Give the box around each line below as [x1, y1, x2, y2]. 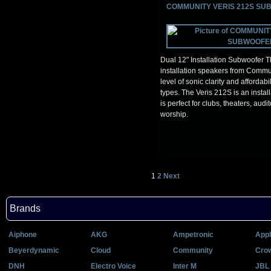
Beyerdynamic [8, 246, 59, 255]
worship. [160, 110, 188, 119]
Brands [10, 203, 41, 214]
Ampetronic [173, 230, 214, 239]
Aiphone [8, 230, 37, 239]
